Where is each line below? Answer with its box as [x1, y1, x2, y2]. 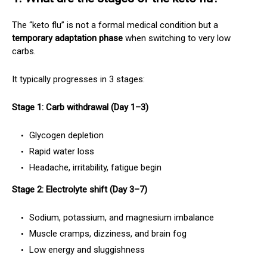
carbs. [12, 45, 36, 57]
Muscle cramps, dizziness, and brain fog [27, 228, 187, 239]
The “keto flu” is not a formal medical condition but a [12, 19, 218, 30]
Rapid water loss [27, 145, 94, 157]
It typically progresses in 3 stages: [12, 73, 145, 85]
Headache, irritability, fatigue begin [27, 162, 162, 173]
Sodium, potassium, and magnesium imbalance [27, 212, 214, 223]
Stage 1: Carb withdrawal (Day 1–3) [12, 101, 148, 113]
